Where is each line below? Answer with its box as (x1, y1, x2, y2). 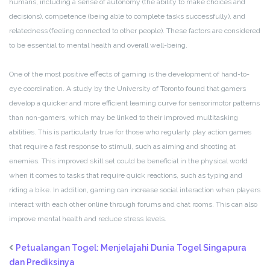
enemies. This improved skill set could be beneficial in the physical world (9, 157, 248, 166)
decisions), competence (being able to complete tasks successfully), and (9, 12, 245, 21)
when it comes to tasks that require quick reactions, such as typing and (9, 171, 242, 180)
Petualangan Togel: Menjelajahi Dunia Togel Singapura (16, 243, 246, 253)
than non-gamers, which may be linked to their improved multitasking (9, 113, 238, 122)
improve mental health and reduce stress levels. (9, 215, 166, 224)
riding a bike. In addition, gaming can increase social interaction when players (9, 186, 260, 195)
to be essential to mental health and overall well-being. (9, 41, 187, 50)
